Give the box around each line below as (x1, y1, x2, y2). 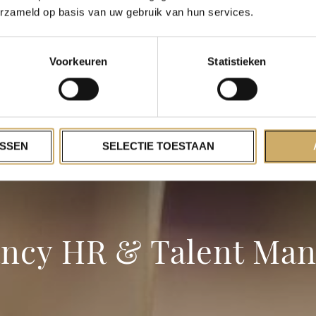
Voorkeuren (49, 55, 107, 68)
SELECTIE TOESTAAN (102, 140, 214, 152)
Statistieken (207, 55, 267, 68)
